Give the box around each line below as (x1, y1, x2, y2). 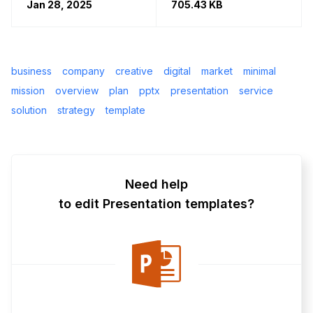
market (201, 64, 233, 77)
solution (11, 103, 47, 116)
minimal (243, 64, 276, 77)
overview (55, 84, 99, 96)
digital (163, 64, 191, 77)
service (239, 84, 273, 96)
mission (11, 84, 45, 96)
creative (115, 64, 153, 77)
